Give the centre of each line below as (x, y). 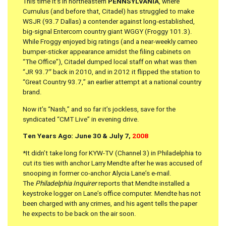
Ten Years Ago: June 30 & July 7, (77, 136)
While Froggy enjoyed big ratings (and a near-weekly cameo (110, 42)
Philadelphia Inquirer (67, 184)
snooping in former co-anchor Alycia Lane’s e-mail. (97, 174)
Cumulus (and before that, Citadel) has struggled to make (108, 12)
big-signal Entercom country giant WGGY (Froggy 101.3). (107, 32)
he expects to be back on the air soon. (79, 214)
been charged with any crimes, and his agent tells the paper (110, 204)
